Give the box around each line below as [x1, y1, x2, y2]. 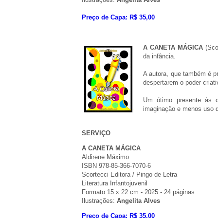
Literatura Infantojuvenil [82, 179, 147, 187]
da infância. [143, 53, 176, 60]
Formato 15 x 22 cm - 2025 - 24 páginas [82, 188, 195, 196]
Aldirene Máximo [82, 153, 129, 161]
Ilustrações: [82, 197, 117, 204]
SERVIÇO [82, 129, 110, 137]
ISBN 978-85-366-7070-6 [82, 162, 151, 169]
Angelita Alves [117, 197, 160, 204]
